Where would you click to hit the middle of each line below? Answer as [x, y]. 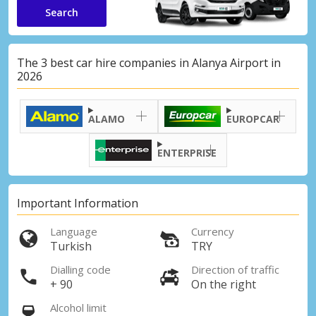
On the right [224, 285]
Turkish [71, 247]
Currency [213, 232]
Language [74, 232]
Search [62, 12]
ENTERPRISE [187, 152]
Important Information [78, 203]
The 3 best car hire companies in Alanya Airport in [149, 63]
